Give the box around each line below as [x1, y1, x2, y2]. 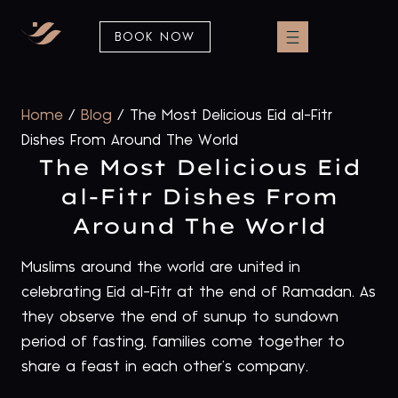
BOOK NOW [115, 31, 195, 44]
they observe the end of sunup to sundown [21, 310, 338, 324]
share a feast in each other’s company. [21, 360, 308, 374]
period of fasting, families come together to [21, 335, 345, 349]
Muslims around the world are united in [21, 260, 300, 275]
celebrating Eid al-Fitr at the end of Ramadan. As [21, 285, 376, 299]
